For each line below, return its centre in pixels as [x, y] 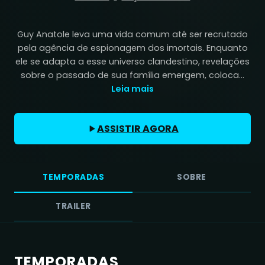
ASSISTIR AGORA [138, 128]
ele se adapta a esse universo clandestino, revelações [132, 61]
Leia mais [132, 88]
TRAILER [73, 206]
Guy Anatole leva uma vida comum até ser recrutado [132, 34]
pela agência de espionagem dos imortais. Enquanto [132, 48]
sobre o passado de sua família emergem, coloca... [132, 75]
